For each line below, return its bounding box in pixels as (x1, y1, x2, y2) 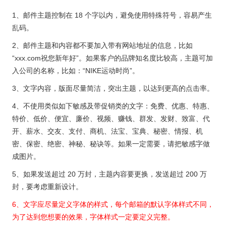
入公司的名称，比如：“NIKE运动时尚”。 (12, 67, 139, 75)
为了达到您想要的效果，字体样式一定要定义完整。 (12, 213, 175, 221)
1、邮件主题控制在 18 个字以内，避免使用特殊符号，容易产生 (12, 11, 212, 20)
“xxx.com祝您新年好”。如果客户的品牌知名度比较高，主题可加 (12, 54, 213, 63)
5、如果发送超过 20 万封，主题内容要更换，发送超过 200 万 (12, 170, 207, 179)
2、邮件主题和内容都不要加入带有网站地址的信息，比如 (12, 41, 193, 50)
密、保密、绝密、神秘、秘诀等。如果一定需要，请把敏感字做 (12, 140, 210, 148)
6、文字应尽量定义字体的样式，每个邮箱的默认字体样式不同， (12, 200, 214, 209)
